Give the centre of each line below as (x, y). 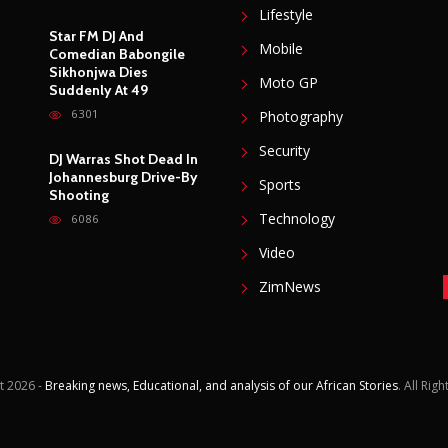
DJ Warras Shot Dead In (123, 159)
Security (284, 151)
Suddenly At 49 (98, 90)
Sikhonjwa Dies (98, 72)
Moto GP (288, 83)
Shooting (79, 195)
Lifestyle (286, 15)
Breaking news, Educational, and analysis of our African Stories (221, 386)
